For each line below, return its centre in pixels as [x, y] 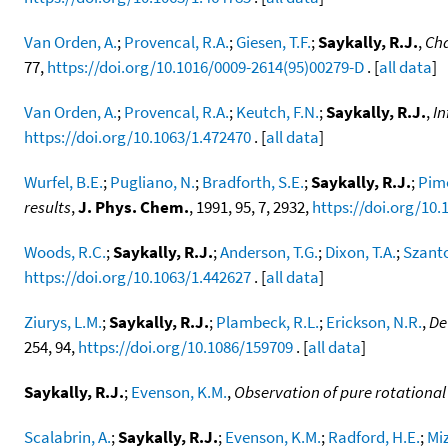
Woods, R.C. [65, 251]
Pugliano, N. [152, 181]
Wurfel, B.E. [63, 181]
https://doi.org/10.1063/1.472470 [137, 136]
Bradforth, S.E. [253, 181]
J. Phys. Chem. [133, 206]
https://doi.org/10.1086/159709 [185, 346]
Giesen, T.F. [273, 41]
